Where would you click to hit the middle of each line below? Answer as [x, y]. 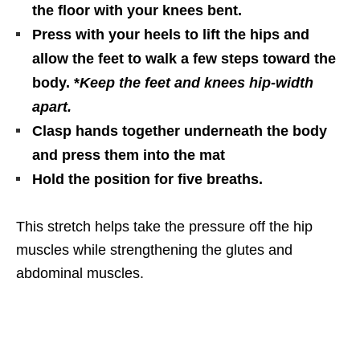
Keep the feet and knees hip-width [196, 82]
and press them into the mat [129, 155]
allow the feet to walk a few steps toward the [184, 58]
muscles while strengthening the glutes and [154, 250]
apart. [52, 106]
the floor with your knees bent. [137, 10]
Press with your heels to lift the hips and [171, 34]
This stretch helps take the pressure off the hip [164, 226]
